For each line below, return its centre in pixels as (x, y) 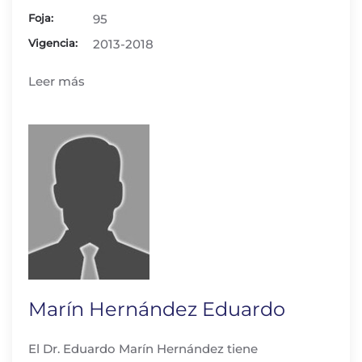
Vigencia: (53, 43)
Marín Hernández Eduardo (157, 309)
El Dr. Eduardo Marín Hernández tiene (143, 349)
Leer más (57, 81)
